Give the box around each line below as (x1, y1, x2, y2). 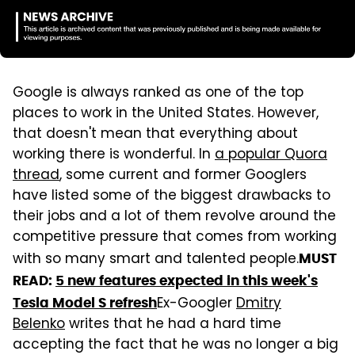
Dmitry (236, 292, 281, 315)
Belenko (13, 313, 65, 336)
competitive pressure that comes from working (13, 226, 337, 249)
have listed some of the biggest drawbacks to (13, 185, 330, 208)
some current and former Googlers (66, 164, 307, 187)
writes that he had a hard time (69, 313, 281, 336)
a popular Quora (215, 143, 327, 166)
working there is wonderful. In (13, 143, 211, 166)
